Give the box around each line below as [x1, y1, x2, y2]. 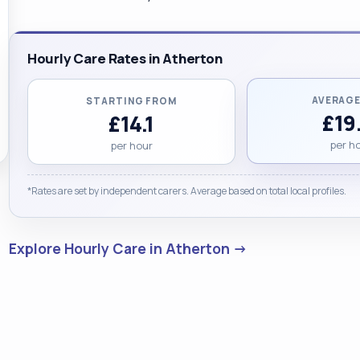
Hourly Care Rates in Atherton [27, 49, 223, 67]
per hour [110, 138, 153, 153]
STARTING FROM [86, 95, 178, 107]
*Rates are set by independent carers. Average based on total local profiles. [27, 184, 346, 198]
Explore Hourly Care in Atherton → [8, 239, 247, 258]
